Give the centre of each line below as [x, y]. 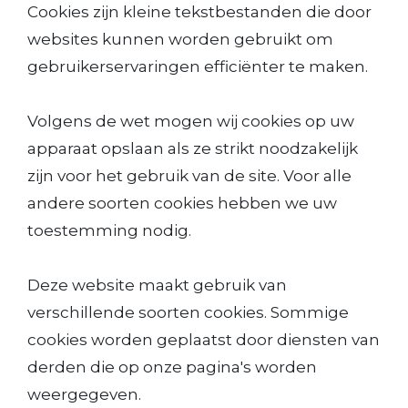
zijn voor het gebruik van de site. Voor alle [189, 176]
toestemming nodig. [109, 230]
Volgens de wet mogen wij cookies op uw [191, 121]
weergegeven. [84, 394]
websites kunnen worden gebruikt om [180, 39]
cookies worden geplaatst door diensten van [204, 340]
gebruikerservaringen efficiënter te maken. [198, 66]
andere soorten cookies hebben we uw [182, 203]
